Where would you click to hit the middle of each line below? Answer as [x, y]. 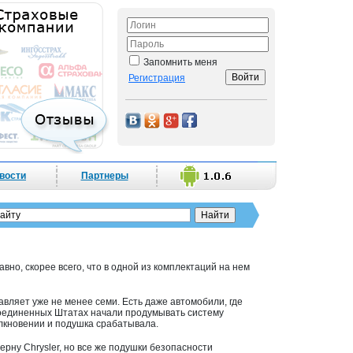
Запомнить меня [179, 62]
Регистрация [157, 78]
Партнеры [104, 176]
